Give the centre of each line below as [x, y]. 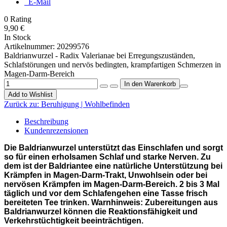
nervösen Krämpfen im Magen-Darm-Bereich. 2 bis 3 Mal [112, 184]
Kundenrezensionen [56, 130]
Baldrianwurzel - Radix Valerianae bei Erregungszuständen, [100, 55]
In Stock [17, 37]
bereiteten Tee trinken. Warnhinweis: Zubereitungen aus [111, 202]
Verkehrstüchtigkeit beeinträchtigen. [74, 220]
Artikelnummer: [30, 46]
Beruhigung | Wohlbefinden [85, 104]
